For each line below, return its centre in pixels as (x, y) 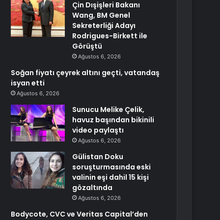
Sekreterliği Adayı (104, 26)
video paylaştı (98, 130)
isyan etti (28, 83)
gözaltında (93, 188)
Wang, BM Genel (101, 15)
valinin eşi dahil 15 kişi (111, 177)
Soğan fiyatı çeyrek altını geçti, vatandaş (85, 73)
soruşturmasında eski (112, 167)
